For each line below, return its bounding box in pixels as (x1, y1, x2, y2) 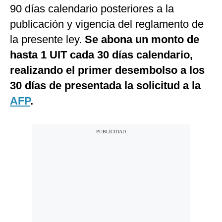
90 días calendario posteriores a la (10, 2, 174, 15)
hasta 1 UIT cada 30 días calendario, (10, 49, 193, 61)
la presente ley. (10, 33, 85, 46)
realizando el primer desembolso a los (10, 64, 205, 77)
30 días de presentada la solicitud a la (10, 79, 201, 92)
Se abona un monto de (85, 33, 199, 46)
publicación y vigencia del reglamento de (10, 18, 204, 31)
